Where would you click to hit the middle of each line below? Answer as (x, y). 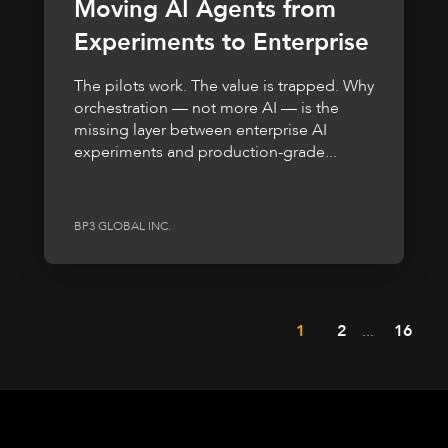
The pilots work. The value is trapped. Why (224, 86)
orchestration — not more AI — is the (206, 108)
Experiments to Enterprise (221, 43)
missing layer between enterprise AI (200, 130)
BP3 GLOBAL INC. (122, 225)
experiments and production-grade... (205, 152)
